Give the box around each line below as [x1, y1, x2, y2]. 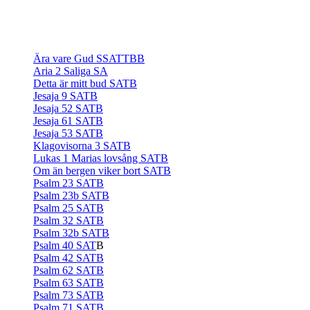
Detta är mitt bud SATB [33, 77, 137, 89]
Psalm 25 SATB [33, 202, 104, 214]
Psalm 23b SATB [33, 190, 109, 201]
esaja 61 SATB [37, 115, 103, 127]
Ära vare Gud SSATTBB [33, 53, 145, 64]
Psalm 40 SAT [33, 239, 96, 251]
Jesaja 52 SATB [33, 102, 103, 114]
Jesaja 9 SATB [33, 90, 98, 102]
